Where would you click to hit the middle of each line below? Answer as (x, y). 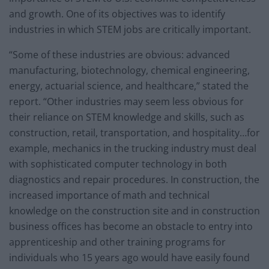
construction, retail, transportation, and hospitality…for (134, 132)
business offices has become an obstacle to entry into (131, 226)
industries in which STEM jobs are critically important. (130, 29)
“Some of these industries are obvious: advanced (119, 54)
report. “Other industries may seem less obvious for (126, 101)
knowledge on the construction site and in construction (134, 210)
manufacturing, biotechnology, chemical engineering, (129, 70)
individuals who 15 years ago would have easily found (129, 257)
